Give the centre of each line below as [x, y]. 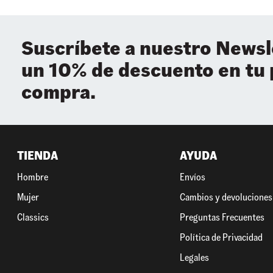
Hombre [33, 177]
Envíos [193, 177]
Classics [33, 218]
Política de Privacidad [222, 238]
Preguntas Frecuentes [222, 218]
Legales [195, 258]
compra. [58, 92]
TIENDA [37, 156]
